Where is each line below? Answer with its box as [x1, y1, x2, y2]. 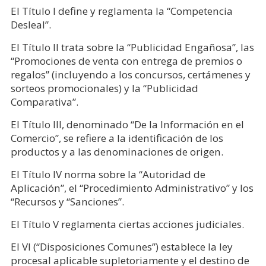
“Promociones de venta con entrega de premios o [10, 54, 242, 68]
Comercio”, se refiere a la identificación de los [10, 131, 223, 145]
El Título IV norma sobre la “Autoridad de [10, 167, 205, 181]
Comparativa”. [10, 95, 78, 109]
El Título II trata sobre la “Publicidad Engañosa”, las [10, 40, 254, 54]
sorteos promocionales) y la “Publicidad [10, 81, 198, 95]
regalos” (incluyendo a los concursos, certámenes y [10, 68, 251, 81]
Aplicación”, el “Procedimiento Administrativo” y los [10, 181, 254, 195]
